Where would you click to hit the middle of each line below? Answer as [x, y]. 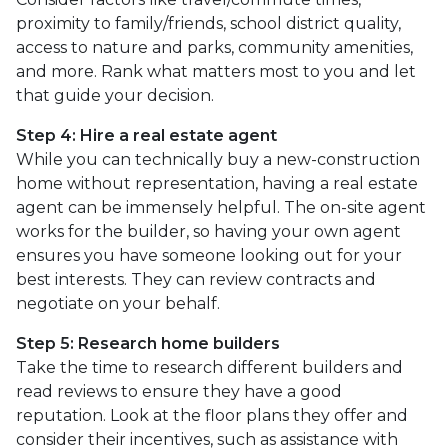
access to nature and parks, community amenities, [214, 47]
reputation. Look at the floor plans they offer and [212, 415]
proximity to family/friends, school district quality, [208, 23]
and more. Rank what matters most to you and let [216, 71]
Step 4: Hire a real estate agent [146, 135]
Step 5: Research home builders [148, 343]
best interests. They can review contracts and [196, 279]
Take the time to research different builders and [209, 367]
